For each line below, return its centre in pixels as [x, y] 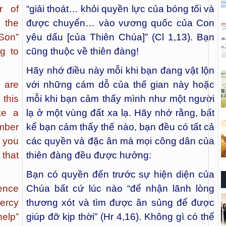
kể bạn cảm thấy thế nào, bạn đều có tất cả [120, 127]
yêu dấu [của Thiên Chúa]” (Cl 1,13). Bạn [120, 37]
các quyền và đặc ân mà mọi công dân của [120, 141]
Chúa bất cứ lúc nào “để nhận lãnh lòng [120, 188]
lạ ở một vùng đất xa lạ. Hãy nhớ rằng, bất [120, 112]
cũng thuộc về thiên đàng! [82, 51]
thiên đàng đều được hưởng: [89, 155]
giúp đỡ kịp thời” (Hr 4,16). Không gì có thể [120, 216]
